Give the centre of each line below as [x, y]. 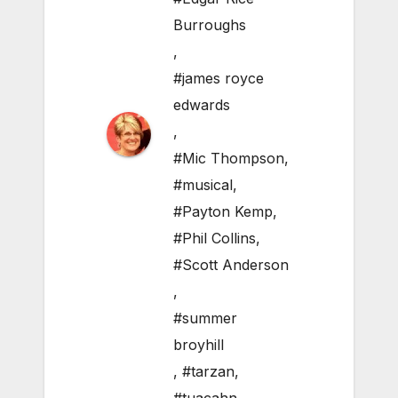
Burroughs [210, 25]
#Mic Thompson [229, 159]
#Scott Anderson [231, 265]
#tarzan [208, 372]
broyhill [199, 345]
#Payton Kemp [223, 212]
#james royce [219, 79]
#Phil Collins [215, 239]
